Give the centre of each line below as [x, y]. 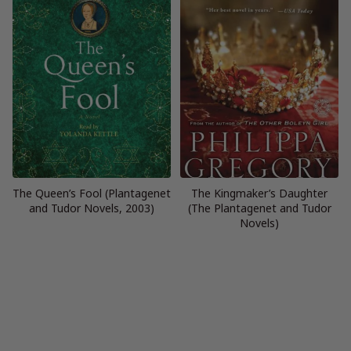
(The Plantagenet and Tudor [259, 208]
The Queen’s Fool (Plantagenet [92, 194]
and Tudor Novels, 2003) [92, 208]
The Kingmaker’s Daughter [259, 194]
